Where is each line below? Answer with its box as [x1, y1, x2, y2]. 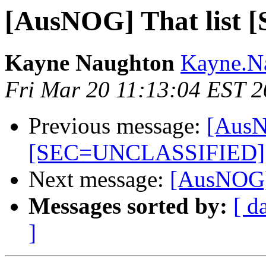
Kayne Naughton [5, 50, 175, 76]
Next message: [28, 166, 170, 192]
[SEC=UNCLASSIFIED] [28, 140, 265, 166]
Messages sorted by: [28, 193, 227, 219]
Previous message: [28, 113, 207, 139]
